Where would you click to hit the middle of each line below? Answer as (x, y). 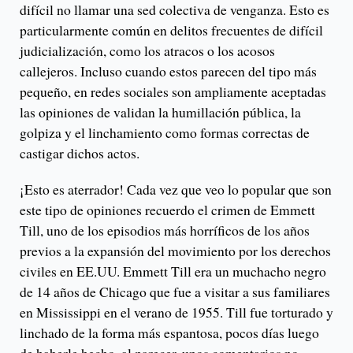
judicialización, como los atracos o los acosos (147, 51)
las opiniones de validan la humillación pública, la (160, 112)
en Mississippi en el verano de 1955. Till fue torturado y (176, 312)
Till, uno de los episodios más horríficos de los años (165, 230)
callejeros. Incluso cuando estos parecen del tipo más (168, 71)
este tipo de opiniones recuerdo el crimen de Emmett (167, 210)
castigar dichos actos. (80, 153)
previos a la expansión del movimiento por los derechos (175, 251)
